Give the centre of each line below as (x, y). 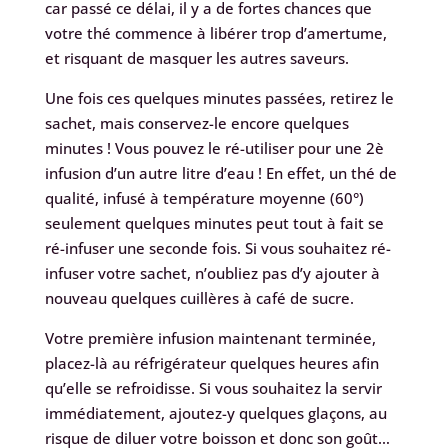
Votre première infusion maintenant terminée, (210, 338)
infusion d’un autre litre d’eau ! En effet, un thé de (220, 173)
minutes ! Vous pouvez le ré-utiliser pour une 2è (214, 148)
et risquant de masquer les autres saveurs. (196, 58)
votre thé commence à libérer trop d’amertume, (215, 33)
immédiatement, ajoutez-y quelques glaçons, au (215, 413)
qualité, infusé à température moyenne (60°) (204, 198)
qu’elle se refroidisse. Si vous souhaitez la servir (213, 388)
